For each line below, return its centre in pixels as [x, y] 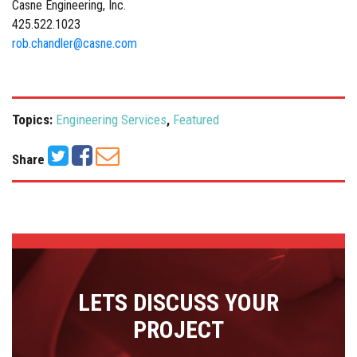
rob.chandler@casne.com [75, 44]
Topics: [34, 120]
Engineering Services [111, 120]
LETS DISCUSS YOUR [178, 302]
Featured [196, 120]
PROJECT [178, 329]
